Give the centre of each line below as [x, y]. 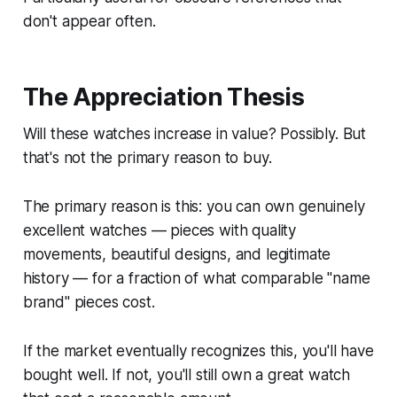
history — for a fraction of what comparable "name [196, 278]
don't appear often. [89, 21]
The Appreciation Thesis [163, 97]
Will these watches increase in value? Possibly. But [195, 133]
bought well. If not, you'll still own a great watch [187, 374]
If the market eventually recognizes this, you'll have [198, 350]
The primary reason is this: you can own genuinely [194, 206]
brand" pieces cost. [89, 302]
